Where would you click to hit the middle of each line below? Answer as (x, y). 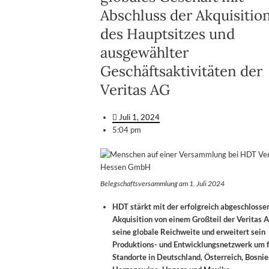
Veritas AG (135, 89)
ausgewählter (144, 52)
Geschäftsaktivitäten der (181, 71)
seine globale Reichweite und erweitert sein (189, 231)
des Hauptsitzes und (168, 34)
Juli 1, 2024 (139, 117)
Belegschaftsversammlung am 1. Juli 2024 (162, 183)
